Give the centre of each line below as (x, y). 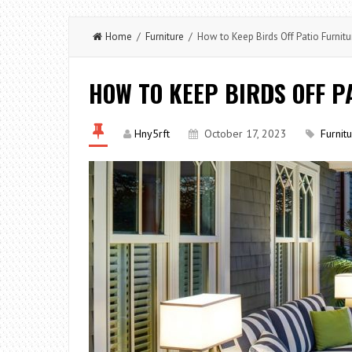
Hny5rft (152, 134)
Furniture (165, 37)
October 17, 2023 (246, 134)
